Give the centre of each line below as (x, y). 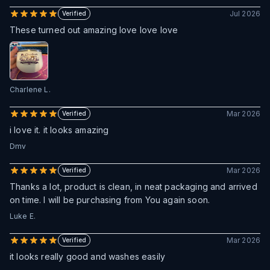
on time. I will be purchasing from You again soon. (110, 200)
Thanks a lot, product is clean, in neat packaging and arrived (133, 187)
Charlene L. (30, 89)
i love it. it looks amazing (59, 130)
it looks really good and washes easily (88, 256)
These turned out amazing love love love (94, 30)
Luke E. (23, 216)
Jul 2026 (245, 13)
